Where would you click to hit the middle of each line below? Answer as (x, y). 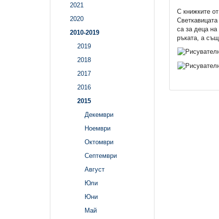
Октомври (99, 142)
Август (95, 170)
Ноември (98, 129)
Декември (99, 115)
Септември (101, 156)
